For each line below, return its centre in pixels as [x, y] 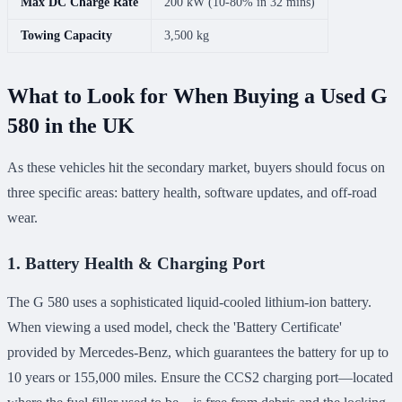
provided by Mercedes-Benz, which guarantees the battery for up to [198, 353]
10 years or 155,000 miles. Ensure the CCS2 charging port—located [200, 378]
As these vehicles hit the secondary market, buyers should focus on [196, 168]
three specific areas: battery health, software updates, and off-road [192, 193]
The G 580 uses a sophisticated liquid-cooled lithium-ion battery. [189, 302]
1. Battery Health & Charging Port [136, 264]
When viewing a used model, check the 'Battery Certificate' [175, 328]
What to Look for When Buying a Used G [197, 96]
